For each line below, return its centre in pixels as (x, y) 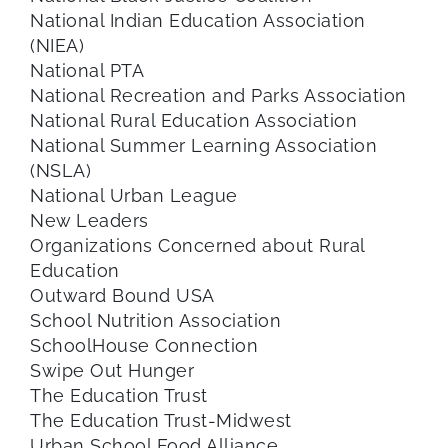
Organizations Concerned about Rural (197, 245)
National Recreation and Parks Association (218, 95)
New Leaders (89, 220)
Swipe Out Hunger (112, 370)
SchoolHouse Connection (144, 345)
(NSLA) (60, 170)
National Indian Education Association (198, 20)
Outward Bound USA (122, 295)
